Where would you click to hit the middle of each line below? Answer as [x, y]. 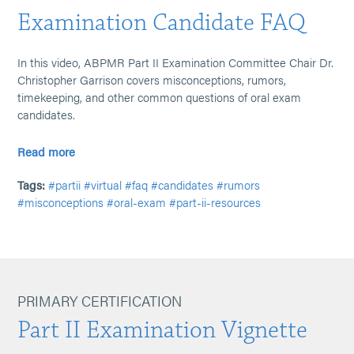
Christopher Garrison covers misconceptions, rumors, [152, 79]
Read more [47, 151]
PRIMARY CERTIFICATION [100, 301]
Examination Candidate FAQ [162, 23]
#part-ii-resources [215, 202]
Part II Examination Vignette [163, 330]
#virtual [103, 185]
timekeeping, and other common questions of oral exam [160, 97]
